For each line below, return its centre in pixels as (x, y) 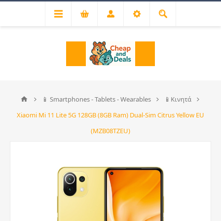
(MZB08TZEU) (110, 131)
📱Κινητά (178, 99)
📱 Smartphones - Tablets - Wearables (96, 99)
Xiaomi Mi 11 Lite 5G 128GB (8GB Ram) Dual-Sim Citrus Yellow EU (110, 115)
